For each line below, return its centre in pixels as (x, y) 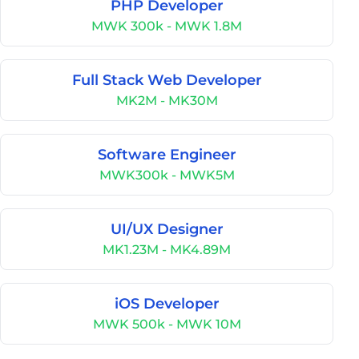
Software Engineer (167, 155)
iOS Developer (167, 304)
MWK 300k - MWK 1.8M (167, 26)
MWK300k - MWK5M (167, 175)
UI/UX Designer (167, 229)
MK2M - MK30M (167, 101)
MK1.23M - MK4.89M (167, 250)
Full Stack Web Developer (167, 80)
